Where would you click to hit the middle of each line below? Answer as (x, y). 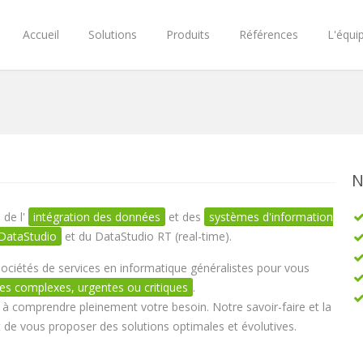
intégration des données (97, 217)
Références (269, 34)
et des (185, 217)
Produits (188, 34)
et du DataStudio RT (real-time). (147, 236)
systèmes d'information (271, 217)
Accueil (41, 34)
